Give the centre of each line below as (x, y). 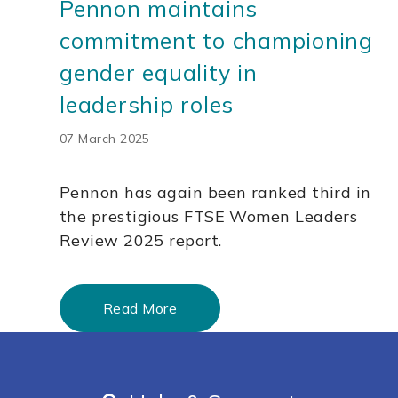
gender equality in (159, 73)
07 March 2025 (105, 139)
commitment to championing (216, 41)
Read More (140, 309)
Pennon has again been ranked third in (215, 193)
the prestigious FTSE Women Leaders (209, 217)
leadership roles (147, 105)
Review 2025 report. (141, 241)
